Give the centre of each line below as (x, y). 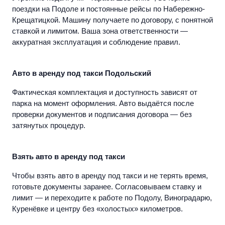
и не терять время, (175, 176)
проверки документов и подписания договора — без (102, 115)
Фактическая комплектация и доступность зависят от (105, 92)
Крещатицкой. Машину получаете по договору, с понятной (113, 20)
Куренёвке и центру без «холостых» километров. (97, 209)
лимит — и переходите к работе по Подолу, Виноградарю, (112, 198)
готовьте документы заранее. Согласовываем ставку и (107, 187)
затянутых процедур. (49, 126)
